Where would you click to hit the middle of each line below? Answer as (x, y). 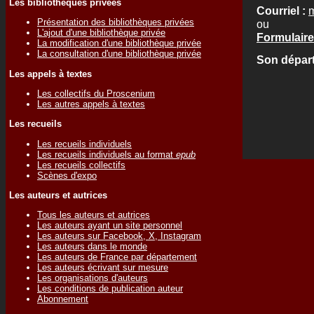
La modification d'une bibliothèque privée (119, 43)
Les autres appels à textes (91, 104)
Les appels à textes (50, 74)
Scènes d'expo (67, 175)
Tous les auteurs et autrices (94, 215)
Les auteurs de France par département (117, 257)
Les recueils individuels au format (107, 154)
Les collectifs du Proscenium (96, 93)
